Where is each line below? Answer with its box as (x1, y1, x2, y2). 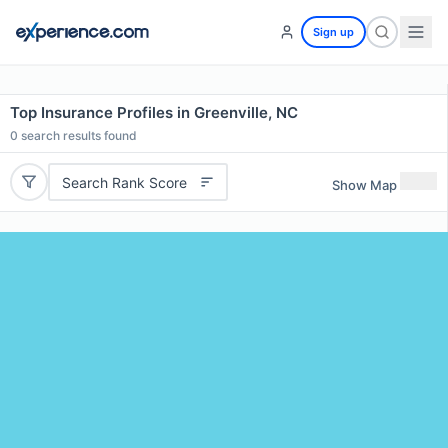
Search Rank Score (61, 173, 187, 191)
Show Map (332, 176, 397, 193)
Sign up (313, 25, 354, 39)
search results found (18, 128, 137, 143)
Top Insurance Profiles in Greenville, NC (10, 103, 298, 122)
